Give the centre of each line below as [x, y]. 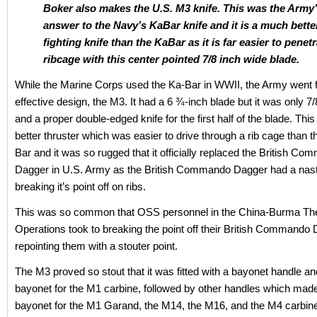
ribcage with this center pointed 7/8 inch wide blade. [171, 59]
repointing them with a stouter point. [96, 246]
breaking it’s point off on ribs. [80, 186]
